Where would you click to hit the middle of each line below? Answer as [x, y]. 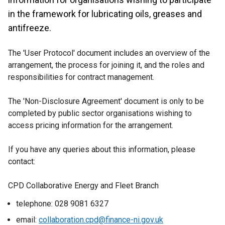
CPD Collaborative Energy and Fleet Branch [83, 186]
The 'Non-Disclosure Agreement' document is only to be [106, 101]
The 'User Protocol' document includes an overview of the [109, 53]
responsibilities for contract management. [81, 77]
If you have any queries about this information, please [102, 149]
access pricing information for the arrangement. [91, 125]
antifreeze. [31, 28]
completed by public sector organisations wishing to [100, 113]
